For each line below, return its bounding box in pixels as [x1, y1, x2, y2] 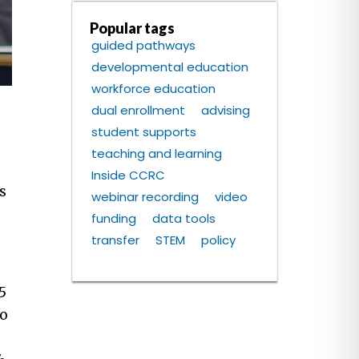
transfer [91, 232, 140, 249]
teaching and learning [91, 145, 223, 163]
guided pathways [91, 37, 196, 54]
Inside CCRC [91, 167, 166, 184]
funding [91, 210, 137, 228]
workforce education [91, 80, 216, 98]
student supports [91, 123, 197, 141]
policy [201, 232, 236, 249]
